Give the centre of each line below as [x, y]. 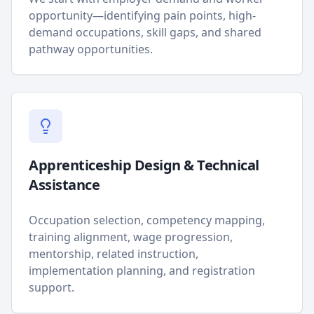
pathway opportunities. [91, 49]
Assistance [64, 185]
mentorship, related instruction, [114, 254]
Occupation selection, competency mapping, [147, 220]
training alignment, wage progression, [131, 237]
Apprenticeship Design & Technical [144, 165]
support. [52, 287]
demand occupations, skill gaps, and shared [145, 32]
